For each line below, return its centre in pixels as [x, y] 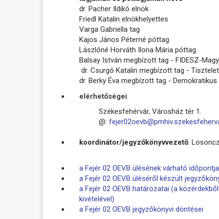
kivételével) [97, 199]
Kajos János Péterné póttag [124, 40]
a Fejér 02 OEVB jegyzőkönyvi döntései [141, 209]
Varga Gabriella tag [109, 29]
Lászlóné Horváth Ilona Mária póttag [138, 50]
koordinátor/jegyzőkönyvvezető [134, 142]
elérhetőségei [103, 96]
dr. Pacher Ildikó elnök [114, 9]
